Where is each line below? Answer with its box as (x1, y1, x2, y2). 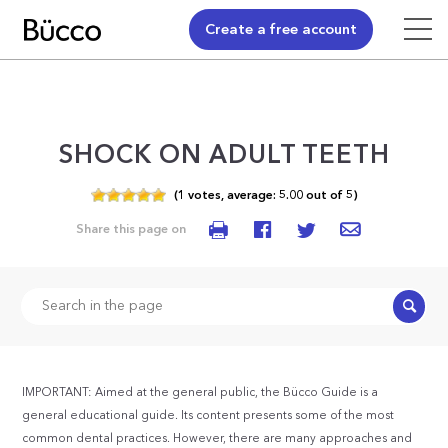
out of (302, 189, 346, 202)
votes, (184, 189, 224, 202)
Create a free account (205, 23, 357, 38)
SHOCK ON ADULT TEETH (58, 144, 390, 169)
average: (223, 189, 279, 202)
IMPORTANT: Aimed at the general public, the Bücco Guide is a (22, 386, 379, 399)
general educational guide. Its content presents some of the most (22, 409, 395, 422)
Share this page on (76, 223, 186, 236)
